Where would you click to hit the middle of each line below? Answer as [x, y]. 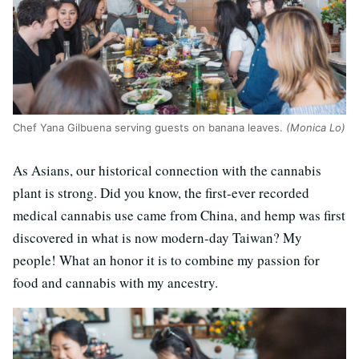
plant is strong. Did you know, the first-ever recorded [161, 193]
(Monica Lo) [316, 128]
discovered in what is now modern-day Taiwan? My [157, 238]
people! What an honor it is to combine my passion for [166, 260]
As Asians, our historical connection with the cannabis [167, 171]
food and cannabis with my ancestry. [115, 283]
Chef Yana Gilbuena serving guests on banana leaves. [149, 128]
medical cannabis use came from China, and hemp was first [179, 216]
